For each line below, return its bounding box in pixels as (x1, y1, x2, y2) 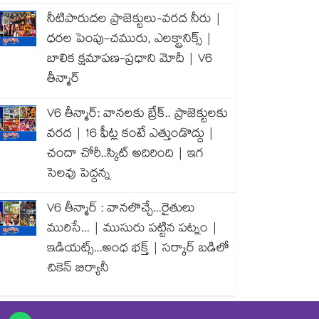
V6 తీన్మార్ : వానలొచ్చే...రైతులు (47, 199, 195, 220)
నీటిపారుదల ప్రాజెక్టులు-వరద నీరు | (47, 10, 221, 31)
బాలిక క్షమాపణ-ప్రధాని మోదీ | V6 (47, 50, 212, 70)
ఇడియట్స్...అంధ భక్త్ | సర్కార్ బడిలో (47, 239, 229, 260)
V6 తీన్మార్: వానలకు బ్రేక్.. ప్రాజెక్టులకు (47, 105, 228, 125)
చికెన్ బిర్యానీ (47, 259, 109, 280)
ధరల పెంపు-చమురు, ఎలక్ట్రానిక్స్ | (47, 30, 212, 51)
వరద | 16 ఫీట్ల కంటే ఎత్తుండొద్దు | (47, 125, 214, 145)
